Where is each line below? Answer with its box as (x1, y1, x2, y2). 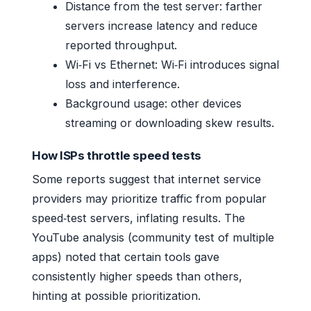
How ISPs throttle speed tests (32, 149, 201, 163)
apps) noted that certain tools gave (32, 250, 219, 264)
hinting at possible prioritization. (32, 289, 201, 303)
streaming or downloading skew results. (65, 116, 274, 131)
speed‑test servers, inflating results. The (32, 211, 245, 226)
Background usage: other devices (65, 96, 242, 111)
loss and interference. (65, 77, 180, 92)
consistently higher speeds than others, (32, 269, 242, 284)
